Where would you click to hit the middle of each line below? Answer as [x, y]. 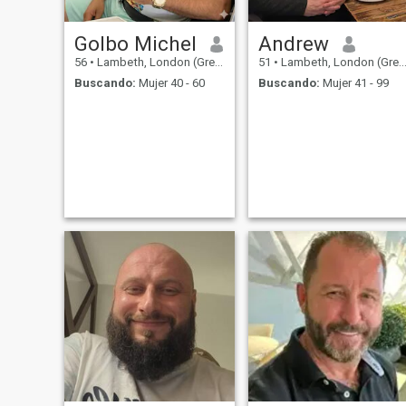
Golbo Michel [135, 44]
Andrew [293, 44]
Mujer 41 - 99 [354, 82]
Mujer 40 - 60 [170, 82]
